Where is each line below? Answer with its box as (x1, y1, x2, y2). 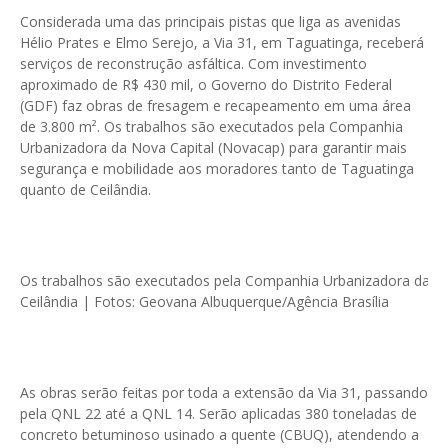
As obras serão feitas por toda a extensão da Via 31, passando (20, 383, 428, 402)
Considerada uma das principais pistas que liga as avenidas (20, 12, 401, 31)
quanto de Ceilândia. (20, 180, 151, 199)
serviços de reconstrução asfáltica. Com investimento (20, 54, 367, 73)
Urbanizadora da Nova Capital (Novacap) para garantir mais (20, 138, 407, 157)
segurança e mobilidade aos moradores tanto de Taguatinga (20, 159, 414, 178)
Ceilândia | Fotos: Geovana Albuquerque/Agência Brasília (20, 292, 389, 311)
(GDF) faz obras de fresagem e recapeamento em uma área (20, 96, 411, 115)
